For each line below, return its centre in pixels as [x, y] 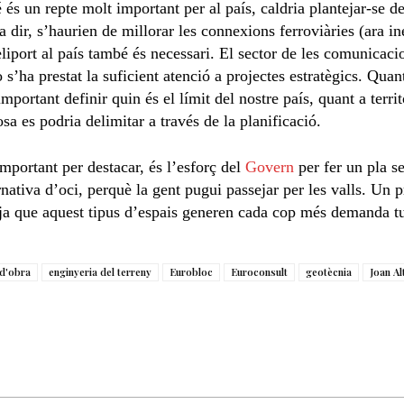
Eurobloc [191, 271]
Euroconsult [259, 271]
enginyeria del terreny [100, 271]
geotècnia [329, 271]
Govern [270, 166]
